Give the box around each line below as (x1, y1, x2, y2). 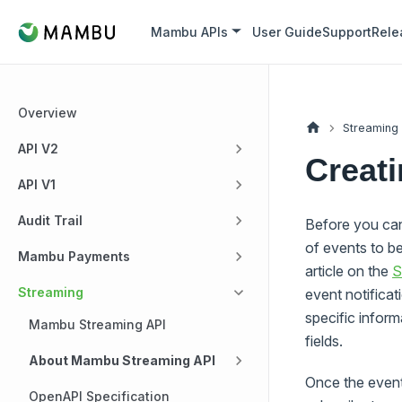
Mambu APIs (151, 24, 229, 39)
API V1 (18, 177, 56, 192)
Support (322, 24, 372, 39)
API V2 (18, 141, 58, 156)
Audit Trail (18, 213, 83, 228)
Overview (18, 105, 77, 120)
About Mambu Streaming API (29, 353, 215, 368)
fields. (305, 331, 343, 350)
